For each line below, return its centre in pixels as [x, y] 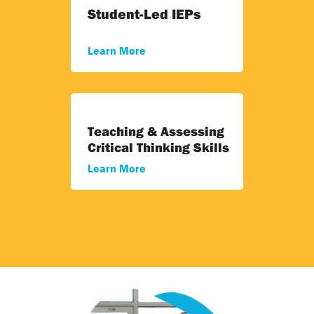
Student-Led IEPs [145, 13]
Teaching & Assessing [156, 131]
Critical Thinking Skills [159, 147]
